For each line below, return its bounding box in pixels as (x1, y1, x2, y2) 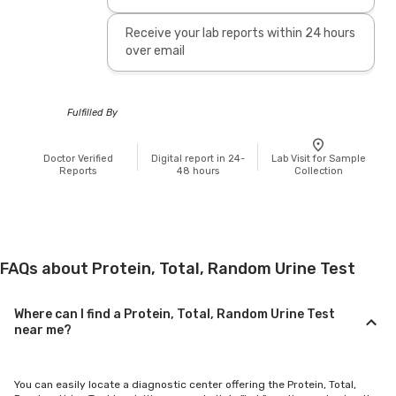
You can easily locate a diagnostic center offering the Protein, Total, (14, 377, 356, 391)
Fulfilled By (67, 106, 118, 118)
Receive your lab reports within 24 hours (125, 25, 355, 41)
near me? (14, 322, 72, 338)
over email (125, 42, 185, 58)
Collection (293, 164, 343, 177)
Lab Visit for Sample (270, 152, 366, 164)
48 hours (177, 164, 219, 177)
